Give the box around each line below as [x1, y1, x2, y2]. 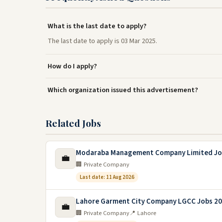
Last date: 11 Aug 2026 [80, 173, 134, 181]
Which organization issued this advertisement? [48, 84, 198, 95]
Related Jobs [46, 116, 101, 129]
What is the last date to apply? [48, 20, 147, 31]
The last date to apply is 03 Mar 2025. [48, 36, 157, 46]
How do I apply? [48, 60, 97, 71]
